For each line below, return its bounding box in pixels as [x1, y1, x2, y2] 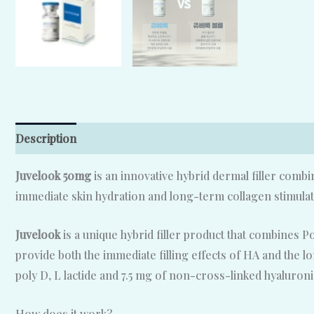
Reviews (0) [90, 131, 149, 146]
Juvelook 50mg [15, 168, 91, 184]
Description [15, 131, 76, 146]
